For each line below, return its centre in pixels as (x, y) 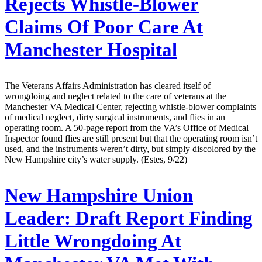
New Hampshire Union (99, 195)
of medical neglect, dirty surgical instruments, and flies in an (115, 117)
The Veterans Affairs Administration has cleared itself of (108, 85)
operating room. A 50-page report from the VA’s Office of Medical (127, 127)
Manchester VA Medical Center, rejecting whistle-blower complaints (130, 106)
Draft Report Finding (162, 218)
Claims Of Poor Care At (104, 27)
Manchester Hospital (91, 50)
